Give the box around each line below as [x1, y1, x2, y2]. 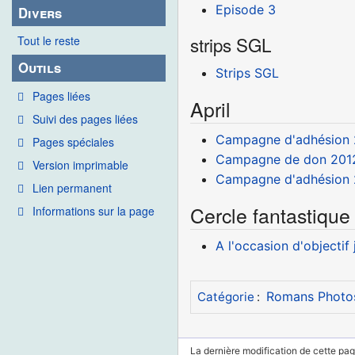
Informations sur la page [32, 202, 155, 219]
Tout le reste [17, 32, 80, 49]
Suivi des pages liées [32, 110, 138, 127]
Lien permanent [32, 179, 112, 196]
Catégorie [197, 289, 254, 305]
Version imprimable [32, 156, 128, 173]
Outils [18, 58, 62, 78]
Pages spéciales [32, 133, 114, 150]
